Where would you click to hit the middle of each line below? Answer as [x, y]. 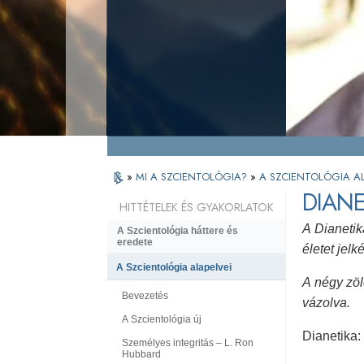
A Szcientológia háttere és [178, 231]
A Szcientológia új [162, 319]
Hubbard [141, 355]
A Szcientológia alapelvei [174, 268]
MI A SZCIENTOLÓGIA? [193, 177]
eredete [135, 243]
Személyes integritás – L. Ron [188, 343]
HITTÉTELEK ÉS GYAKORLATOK [196, 208]
